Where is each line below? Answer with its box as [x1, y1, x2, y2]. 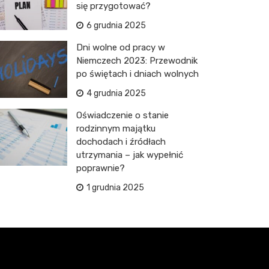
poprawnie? [76, 163, 125, 174]
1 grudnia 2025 [86, 183, 144, 193]
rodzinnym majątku [76, 123, 156, 134]
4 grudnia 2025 [86, 88, 146, 98]
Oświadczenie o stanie [76, 110, 169, 121]
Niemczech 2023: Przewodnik [76, 55, 198, 66]
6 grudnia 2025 [86, 20, 146, 31]
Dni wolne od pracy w [76, 42, 165, 53]
